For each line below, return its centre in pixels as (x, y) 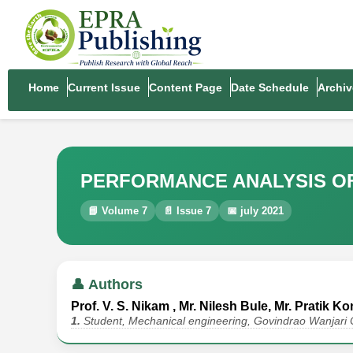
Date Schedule (270, 87)
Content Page (186, 87)
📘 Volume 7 (118, 211)
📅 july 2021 (255, 211)
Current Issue (104, 87)
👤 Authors (107, 284)
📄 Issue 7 (187, 211)
